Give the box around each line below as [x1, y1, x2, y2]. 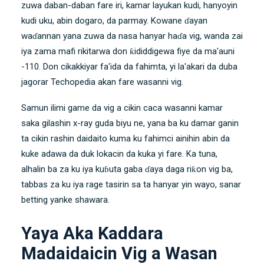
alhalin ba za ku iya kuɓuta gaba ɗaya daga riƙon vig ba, [21, 163, 233, 174]
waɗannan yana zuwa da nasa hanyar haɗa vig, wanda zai [21, 30, 243, 41]
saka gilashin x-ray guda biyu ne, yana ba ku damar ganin [21, 117, 239, 128]
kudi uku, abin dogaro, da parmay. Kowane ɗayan [21, 15, 207, 26]
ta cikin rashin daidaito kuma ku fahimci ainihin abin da [21, 133, 230, 144]
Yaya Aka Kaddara [21, 223, 163, 243]
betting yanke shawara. [21, 194, 110, 205]
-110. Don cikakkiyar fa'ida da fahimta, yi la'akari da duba [21, 61, 237, 72]
